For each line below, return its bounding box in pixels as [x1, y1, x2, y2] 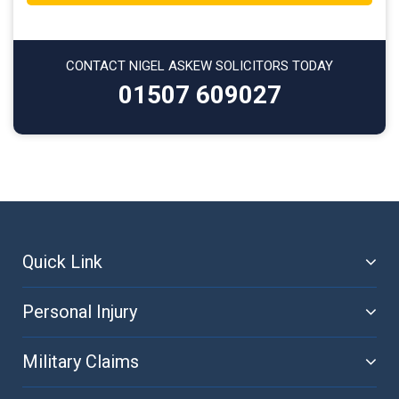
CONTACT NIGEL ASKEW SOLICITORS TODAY [66, 57, 333, 74]
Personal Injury [22, 300, 137, 322]
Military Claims [22, 350, 139, 372]
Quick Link [22, 250, 102, 273]
